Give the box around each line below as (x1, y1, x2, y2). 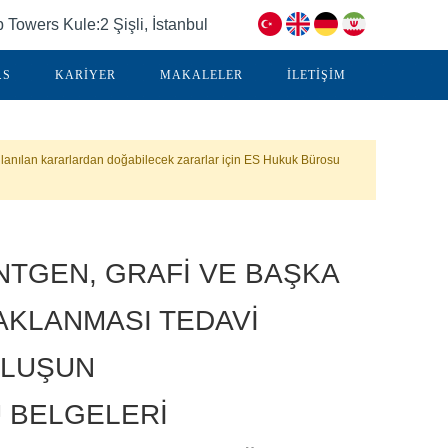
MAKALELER (160, 68, 243, 82)
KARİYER (55, 68, 116, 82)
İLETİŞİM (287, 68, 346, 82)
